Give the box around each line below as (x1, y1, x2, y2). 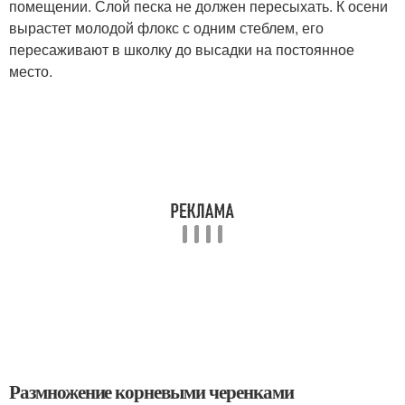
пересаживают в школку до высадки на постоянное (9, 38, 354, 60)
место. (9, 60, 52, 81)
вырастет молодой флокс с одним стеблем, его (9, 16, 324, 38)
